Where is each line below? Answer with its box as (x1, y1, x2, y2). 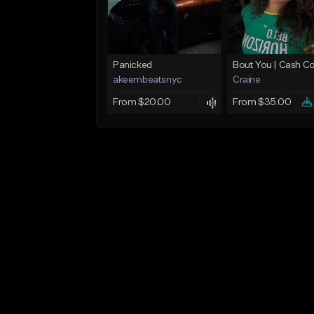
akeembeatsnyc (113, 75, 182, 86)
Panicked (113, 60, 152, 71)
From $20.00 (113, 97, 171, 108)
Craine (232, 75, 261, 86)
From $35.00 (232, 97, 292, 108)
